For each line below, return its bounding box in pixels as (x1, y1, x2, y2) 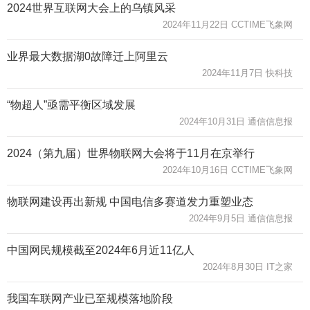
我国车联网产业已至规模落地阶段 (7, 292, 173, 304)
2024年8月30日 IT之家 (203, 261, 293, 272)
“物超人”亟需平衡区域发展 (7, 98, 136, 111)
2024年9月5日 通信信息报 (189, 212, 293, 224)
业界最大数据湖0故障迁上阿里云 (7, 50, 168, 62)
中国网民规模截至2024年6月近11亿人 (7, 244, 194, 256)
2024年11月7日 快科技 (202, 67, 293, 78)
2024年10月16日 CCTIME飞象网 (163, 164, 293, 175)
